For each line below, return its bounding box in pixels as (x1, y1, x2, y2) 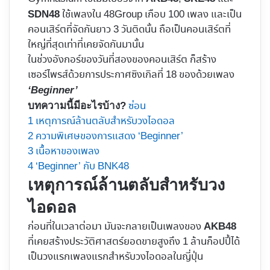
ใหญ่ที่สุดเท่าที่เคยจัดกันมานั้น (28, 37, 144, 53)
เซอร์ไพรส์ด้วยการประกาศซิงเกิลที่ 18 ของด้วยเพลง (28, 67, 234, 83)
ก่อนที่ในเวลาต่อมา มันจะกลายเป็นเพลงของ (28, 219, 204, 235)
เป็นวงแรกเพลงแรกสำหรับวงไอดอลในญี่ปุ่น (28, 250, 203, 265)
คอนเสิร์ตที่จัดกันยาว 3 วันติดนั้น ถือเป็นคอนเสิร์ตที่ (28, 22, 231, 38)
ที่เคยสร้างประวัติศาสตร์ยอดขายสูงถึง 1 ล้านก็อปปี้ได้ (28, 234, 240, 250)
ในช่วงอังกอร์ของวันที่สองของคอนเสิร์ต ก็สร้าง (28, 52, 216, 68)
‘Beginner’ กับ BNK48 (36, 159, 129, 175)
